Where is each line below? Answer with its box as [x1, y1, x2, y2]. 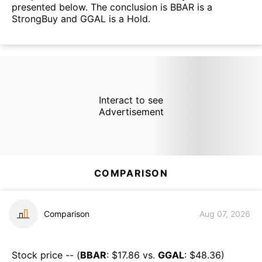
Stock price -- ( [12, 249, 80, 261]
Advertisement [98, 105, 164, 118]
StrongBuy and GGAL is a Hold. [12, 13, 150, 25]
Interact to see [98, 94, 163, 106]
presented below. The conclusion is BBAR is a [12, 1, 212, 13]
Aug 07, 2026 [199, 209, 250, 219]
